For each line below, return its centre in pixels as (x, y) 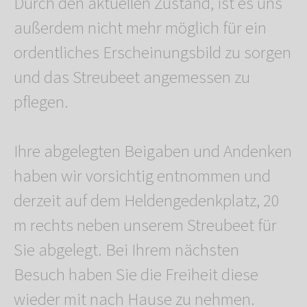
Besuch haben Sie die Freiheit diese (136, 275)
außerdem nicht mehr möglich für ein (140, 28)
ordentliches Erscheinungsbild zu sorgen (152, 53)
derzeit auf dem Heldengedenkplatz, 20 (147, 201)
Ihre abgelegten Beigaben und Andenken (153, 152)
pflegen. (41, 102)
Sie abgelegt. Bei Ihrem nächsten (126, 250)
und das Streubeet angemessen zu (132, 78)
